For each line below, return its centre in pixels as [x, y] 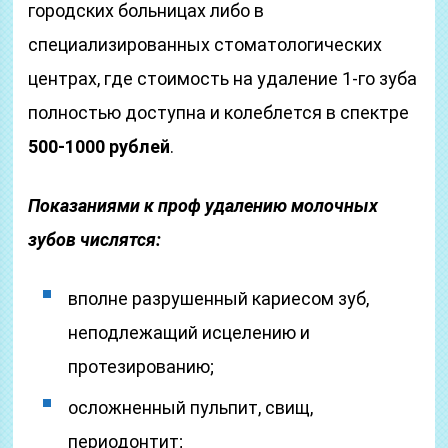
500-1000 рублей [99, 146]
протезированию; [141, 366]
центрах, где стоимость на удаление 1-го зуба [223, 78]
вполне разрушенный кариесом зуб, [219, 298]
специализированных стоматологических [205, 44]
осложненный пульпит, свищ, [191, 407]
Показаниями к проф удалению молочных [203, 205]
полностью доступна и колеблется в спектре [219, 112]
